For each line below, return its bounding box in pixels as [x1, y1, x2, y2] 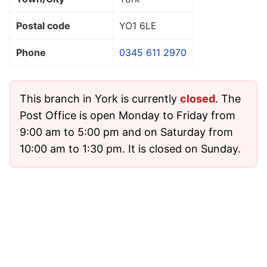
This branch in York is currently [20, 92, 180, 105]
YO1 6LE [119, 19, 157, 32]
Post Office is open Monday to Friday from [20, 108, 235, 122]
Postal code [16, 19, 70, 32]
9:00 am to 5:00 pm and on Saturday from [20, 125, 233, 138]
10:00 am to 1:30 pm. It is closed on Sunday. [20, 142, 241, 155]
